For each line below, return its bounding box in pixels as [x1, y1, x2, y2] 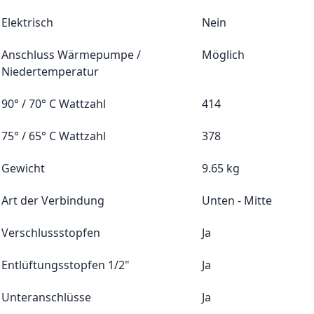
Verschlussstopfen [1, 224, 100, 240]
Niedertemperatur [1, 63, 99, 79]
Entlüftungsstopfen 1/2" [1, 257, 130, 273]
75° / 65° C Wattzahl [1, 128, 106, 144]
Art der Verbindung [1, 192, 104, 208]
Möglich [202, 46, 245, 62]
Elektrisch [1, 14, 53, 30]
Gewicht [1, 160, 45, 176]
